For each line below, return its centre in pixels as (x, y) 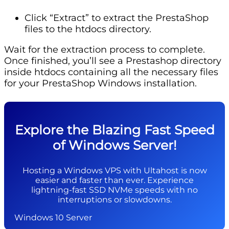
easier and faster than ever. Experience (114, 180)
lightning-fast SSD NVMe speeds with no (114, 190)
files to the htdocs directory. (88, 29)
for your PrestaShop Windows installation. (100, 83)
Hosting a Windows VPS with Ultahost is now (114, 170)
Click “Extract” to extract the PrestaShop (117, 18)
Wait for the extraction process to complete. (105, 49)
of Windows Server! (114, 145)
